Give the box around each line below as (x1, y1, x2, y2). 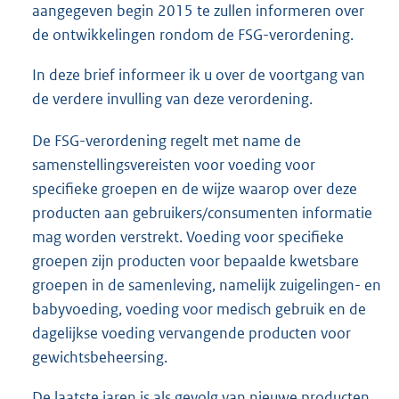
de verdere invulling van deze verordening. (32, 89, 313, 110)
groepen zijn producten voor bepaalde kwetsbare (32, 250, 359, 271)
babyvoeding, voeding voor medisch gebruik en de (32, 298, 366, 319)
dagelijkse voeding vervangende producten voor (32, 322, 351, 343)
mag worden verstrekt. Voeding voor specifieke (32, 226, 344, 247)
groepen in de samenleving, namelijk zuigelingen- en (32, 274, 381, 295)
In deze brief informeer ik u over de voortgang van (32, 65, 365, 85)
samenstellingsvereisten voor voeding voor (32, 154, 315, 175)
